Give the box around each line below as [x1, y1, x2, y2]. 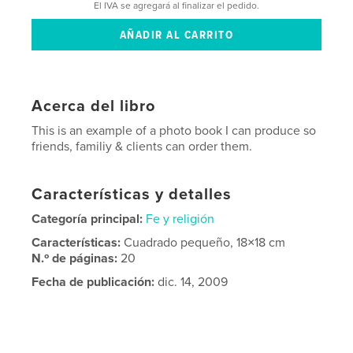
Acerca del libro [32, 97, 156, 117]
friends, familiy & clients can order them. [32, 139, 253, 155]
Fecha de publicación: [32, 274, 155, 291]
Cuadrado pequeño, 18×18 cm [124, 235, 286, 251]
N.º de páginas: [32, 251, 121, 267]
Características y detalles [32, 185, 232, 205]
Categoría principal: [32, 211, 143, 228]
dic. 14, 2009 [154, 274, 229, 291]
